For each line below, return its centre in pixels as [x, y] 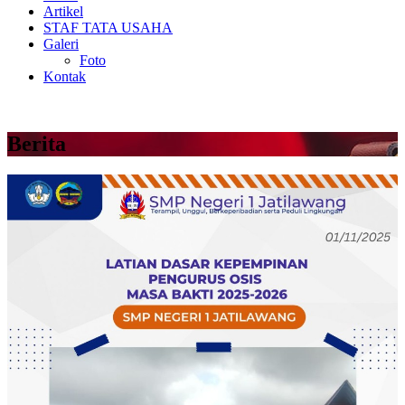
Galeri [61, 44]
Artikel [63, 11]
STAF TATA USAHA [108, 28]
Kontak [65, 76]
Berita [37, 143]
